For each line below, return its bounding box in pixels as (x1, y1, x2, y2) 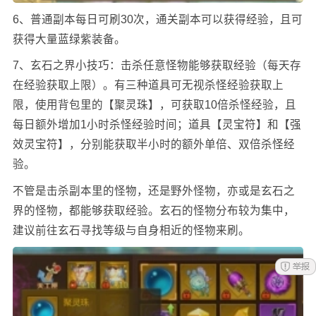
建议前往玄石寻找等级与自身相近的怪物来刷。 (12, 224, 250, 236)
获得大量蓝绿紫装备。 (12, 32, 126, 45)
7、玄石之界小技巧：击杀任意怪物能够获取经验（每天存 (12, 59, 301, 72)
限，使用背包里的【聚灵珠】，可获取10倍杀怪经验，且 (12, 99, 296, 111)
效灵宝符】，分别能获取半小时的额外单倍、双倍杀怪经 (12, 138, 295, 151)
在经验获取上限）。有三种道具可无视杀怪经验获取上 (12, 79, 284, 92)
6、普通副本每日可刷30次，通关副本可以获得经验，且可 (12, 13, 303, 25)
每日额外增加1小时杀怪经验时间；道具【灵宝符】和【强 (12, 119, 301, 131)
